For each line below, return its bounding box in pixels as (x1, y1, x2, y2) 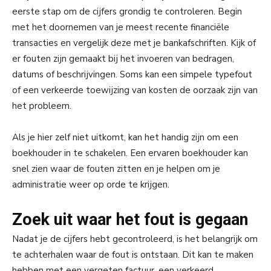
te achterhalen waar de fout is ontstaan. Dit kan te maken (12, 248, 253, 261)
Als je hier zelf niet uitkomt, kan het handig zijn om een (12, 131, 238, 143)
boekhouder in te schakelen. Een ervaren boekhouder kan (12, 146, 248, 159)
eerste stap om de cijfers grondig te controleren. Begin (12, 5, 242, 18)
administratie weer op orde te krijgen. (12, 178, 169, 191)
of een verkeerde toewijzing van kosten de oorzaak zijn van (12, 83, 258, 96)
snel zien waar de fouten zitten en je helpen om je (12, 162, 220, 175)
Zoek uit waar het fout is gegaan (12, 209, 248, 229)
